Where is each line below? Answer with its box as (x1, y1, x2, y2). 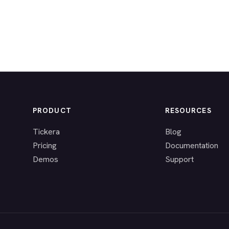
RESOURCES (165, 106, 212, 115)
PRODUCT (33, 106, 72, 115)
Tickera (33, 126, 60, 137)
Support (165, 154, 194, 165)
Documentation (165, 140, 218, 151)
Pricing (33, 140, 57, 151)
